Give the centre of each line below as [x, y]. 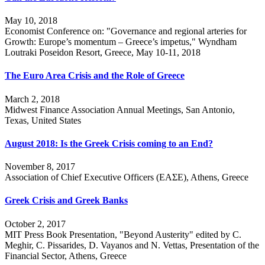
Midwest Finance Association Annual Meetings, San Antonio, [120, 109]
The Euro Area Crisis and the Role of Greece [95, 76]
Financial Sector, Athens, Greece [66, 256]
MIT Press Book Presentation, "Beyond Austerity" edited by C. [123, 234]
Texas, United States [43, 120]
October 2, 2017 [35, 224]
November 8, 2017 [40, 167]
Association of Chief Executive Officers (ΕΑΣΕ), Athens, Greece [127, 177]
